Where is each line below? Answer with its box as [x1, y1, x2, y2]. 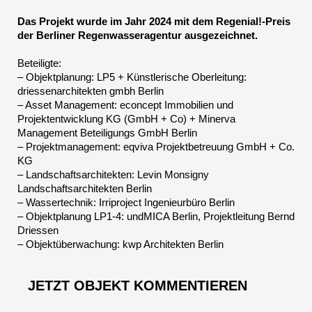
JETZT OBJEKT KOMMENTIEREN [28, 278, 247, 294]
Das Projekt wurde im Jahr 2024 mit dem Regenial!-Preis [17, 15, 290, 28]
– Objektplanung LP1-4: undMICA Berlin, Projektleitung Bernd [17, 210, 295, 223]
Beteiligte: [17, 57, 61, 70]
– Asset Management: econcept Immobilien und [17, 99, 233, 111]
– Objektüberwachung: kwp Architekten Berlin [17, 238, 224, 251]
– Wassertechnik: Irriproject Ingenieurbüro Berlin [17, 196, 235, 209]
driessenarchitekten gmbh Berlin [17, 85, 164, 97]
